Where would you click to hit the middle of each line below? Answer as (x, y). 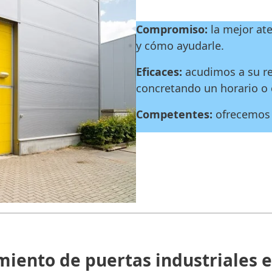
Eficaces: (161, 71)
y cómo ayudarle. (180, 45)
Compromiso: (172, 29)
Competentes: (176, 114)
